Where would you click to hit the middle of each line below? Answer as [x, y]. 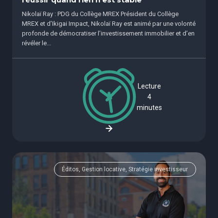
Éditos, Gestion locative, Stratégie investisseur [125, 169]
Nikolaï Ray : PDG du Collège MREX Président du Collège [100, 14]
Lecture [149, 86]
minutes [149, 107]
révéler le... [36, 43]
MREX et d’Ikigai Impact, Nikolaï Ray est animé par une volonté [109, 24]
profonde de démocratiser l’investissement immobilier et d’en [108, 34]
